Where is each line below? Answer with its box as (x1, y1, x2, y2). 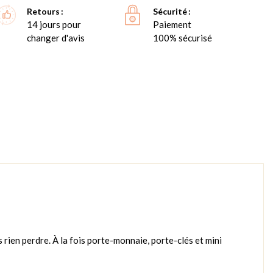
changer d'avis (27, 32, 85, 44)
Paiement (153, 19, 192, 30)
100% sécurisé (153, 32, 213, 44)
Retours (27, 6, 60, 17)
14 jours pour (27, 19, 82, 30)
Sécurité (153, 6, 188, 17)
